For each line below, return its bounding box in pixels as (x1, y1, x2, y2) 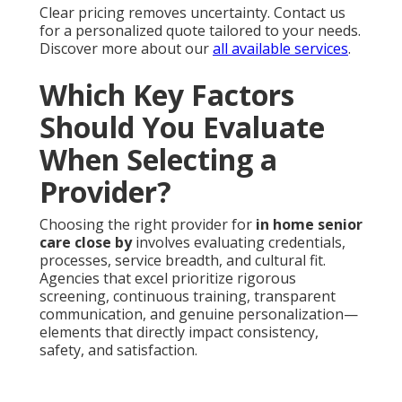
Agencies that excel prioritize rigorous (39, 268, 296, 289)
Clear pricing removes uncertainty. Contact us (39, 3, 345, 23)
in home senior (256, 214, 363, 235)
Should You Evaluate (39, 108, 325, 147)
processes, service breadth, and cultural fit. (39, 250, 326, 271)
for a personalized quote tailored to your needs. (39, 21, 361, 41)
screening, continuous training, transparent (39, 286, 336, 307)
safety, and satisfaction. (39, 340, 197, 361)
